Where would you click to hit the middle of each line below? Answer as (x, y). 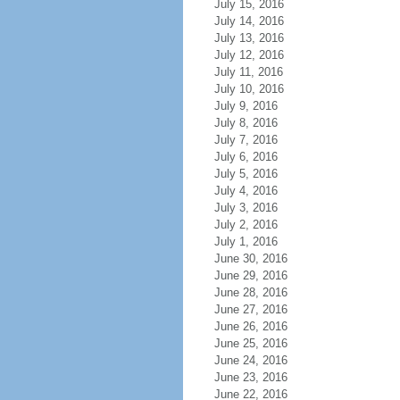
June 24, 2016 (250, 360)
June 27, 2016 (250, 309)
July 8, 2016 (246, 123)
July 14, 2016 (249, 21)
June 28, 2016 (250, 292)
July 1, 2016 (246, 242)
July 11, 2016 (248, 72)
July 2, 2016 (246, 225)
